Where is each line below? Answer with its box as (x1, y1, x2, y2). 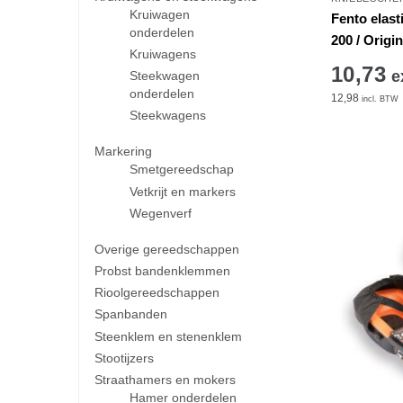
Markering (94, 144, 152, 159)
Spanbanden (94, 307, 167, 322)
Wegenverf (130, 205, 193, 220)
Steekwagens (130, 108, 207, 123)
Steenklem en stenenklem (94, 328, 242, 344)
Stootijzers (94, 350, 154, 365)
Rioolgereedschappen (94, 285, 219, 300)
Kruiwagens (130, 47, 197, 62)
